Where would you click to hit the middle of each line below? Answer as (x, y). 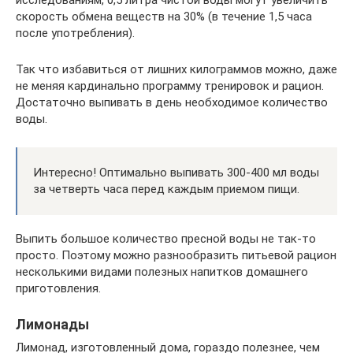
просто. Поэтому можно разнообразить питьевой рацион (176, 255)
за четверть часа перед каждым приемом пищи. (166, 189)
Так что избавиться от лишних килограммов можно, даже (176, 69)
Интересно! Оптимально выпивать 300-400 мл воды (176, 172)
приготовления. (58, 288)
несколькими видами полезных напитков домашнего (162, 271)
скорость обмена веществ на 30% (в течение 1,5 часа (164, 16)
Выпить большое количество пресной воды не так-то (166, 238)
